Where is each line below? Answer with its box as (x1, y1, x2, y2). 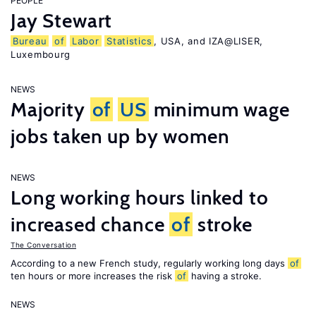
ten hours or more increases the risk (11, 270, 175, 281)
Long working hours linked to (11, 186, 269, 209)
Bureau (13, 35, 47, 47)
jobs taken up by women (11, 124, 230, 148)
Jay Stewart (11, 8, 113, 32)
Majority (11, 97, 90, 121)
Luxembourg (11, 49, 71, 60)
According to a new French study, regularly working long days (11, 257, 288, 269)
